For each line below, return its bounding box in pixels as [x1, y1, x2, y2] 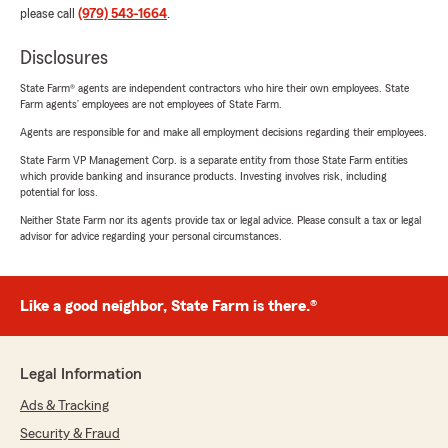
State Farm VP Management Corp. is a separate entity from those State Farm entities [20, 153, 408, 166]
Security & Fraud [20, 426, 120, 441]
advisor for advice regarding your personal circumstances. [20, 229, 282, 242]
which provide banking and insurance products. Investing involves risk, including [20, 169, 387, 182]
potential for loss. [20, 185, 98, 198]
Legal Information [20, 365, 142, 382]
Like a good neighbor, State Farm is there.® [20, 297, 317, 314]
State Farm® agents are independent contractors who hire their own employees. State [20, 81, 409, 94]
